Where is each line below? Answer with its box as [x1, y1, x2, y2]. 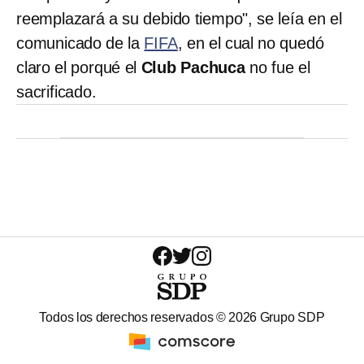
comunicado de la [16, 33, 145, 52]
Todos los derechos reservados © [39, 310, 229, 324]
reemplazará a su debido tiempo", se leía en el [16, 9, 342, 28]
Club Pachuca [141, 58, 245, 76]
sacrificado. [16, 82, 97, 101]
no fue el [245, 58, 310, 76]
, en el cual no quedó [177, 33, 324, 52]
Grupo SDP [257, 310, 325, 324]
